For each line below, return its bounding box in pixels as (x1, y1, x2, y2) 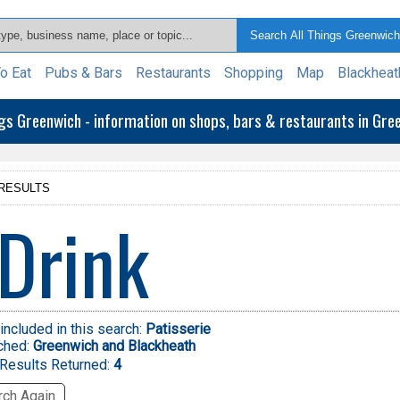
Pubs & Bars (45, 64, 123, 81)
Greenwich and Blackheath (32, 337, 196, 355)
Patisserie (145, 321, 211, 338)
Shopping (224, 64, 284, 81)
